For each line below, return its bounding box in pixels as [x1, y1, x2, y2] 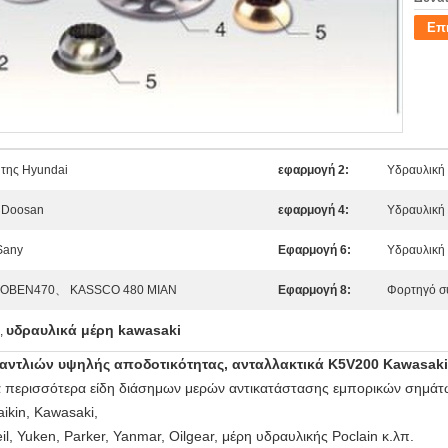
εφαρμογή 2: [278, 163, 349, 177]
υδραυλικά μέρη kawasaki [6, 322, 181, 338]
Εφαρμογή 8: [278, 283, 351, 297]
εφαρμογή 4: [278, 203, 349, 217]
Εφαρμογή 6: [278, 243, 351, 257]
